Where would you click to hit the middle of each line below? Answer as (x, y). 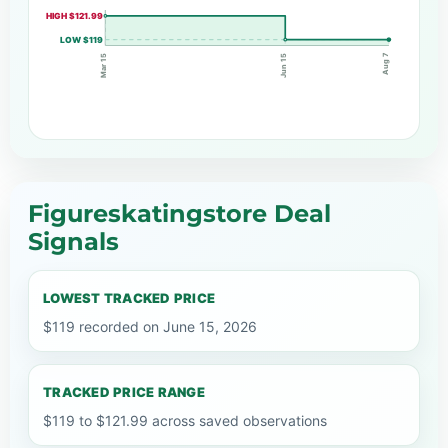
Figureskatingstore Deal (179, 213)
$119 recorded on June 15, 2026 (150, 326)
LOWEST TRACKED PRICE (129, 297)
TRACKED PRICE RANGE (124, 391)
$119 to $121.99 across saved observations (185, 420)
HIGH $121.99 (74, 16)
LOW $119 (81, 39)
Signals (73, 241)
